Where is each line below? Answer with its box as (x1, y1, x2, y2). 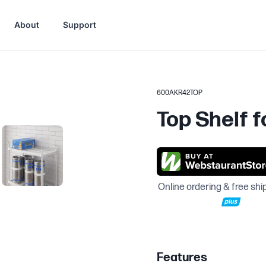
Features (157, 251, 207, 265)
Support (63, 20, 96, 30)
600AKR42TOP (157, 88, 202, 97)
